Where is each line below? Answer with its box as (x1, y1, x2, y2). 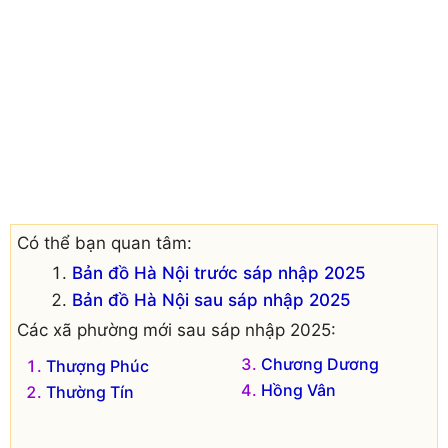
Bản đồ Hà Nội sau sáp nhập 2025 (71, 290, 351, 311)
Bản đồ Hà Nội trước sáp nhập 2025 (71, 263, 366, 284)
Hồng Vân (261, 380, 336, 401)
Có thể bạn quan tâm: (17, 232, 192, 253)
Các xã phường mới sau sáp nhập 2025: (17, 320, 336, 341)
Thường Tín (46, 382, 134, 403)
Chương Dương (261, 354, 379, 375)
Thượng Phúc (46, 356, 149, 377)
